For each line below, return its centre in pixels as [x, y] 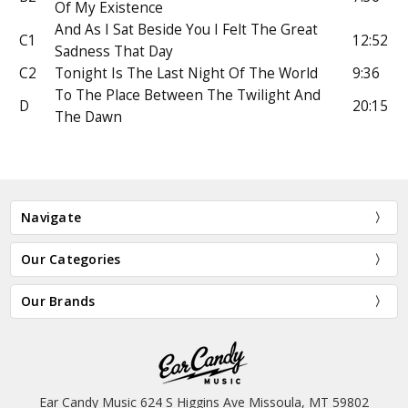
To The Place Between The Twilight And [188, 95]
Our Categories [71, 259]
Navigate [51, 217]
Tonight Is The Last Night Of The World [187, 73]
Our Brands [58, 301]
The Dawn [89, 117]
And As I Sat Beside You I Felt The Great [187, 29]
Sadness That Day [114, 51]
